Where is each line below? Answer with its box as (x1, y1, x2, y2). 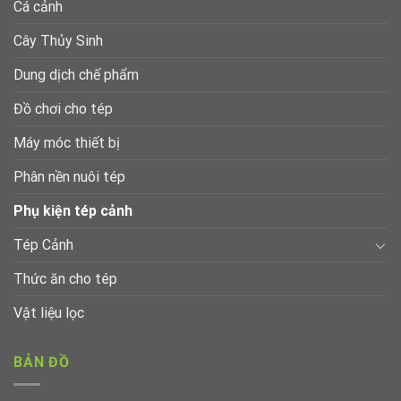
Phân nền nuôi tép (13, 168, 125, 186)
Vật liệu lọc (13, 304, 84, 322)
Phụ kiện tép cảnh (13, 202, 132, 220)
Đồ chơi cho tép (13, 100, 113, 118)
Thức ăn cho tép (13, 270, 117, 288)
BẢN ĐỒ (13, 354, 70, 371)
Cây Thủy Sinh (13, 32, 103, 50)
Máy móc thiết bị (13, 134, 120, 152)
